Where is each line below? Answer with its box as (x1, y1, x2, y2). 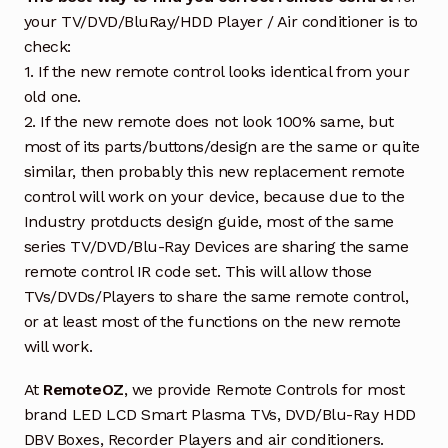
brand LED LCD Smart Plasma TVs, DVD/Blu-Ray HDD (23, 404, 416, 424)
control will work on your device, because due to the (23, 186, 405, 206)
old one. (23, 86, 82, 106)
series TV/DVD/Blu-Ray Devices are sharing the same (23, 236, 409, 256)
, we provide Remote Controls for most (123, 379, 405, 399)
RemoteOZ (43, 379, 124, 399)
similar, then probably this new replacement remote (23, 161, 405, 181)
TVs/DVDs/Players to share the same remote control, (23, 286, 409, 306)
